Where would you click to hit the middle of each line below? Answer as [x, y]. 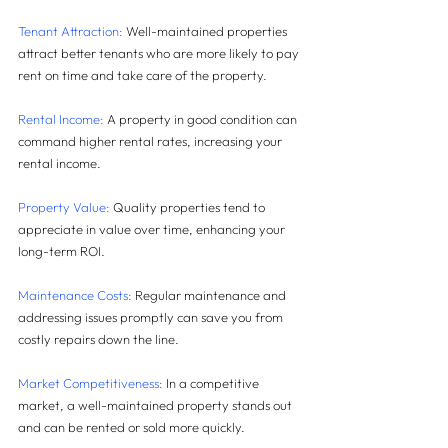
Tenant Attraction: [72, 31]
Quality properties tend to [189, 207]
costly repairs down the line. [98, 339]
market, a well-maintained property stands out [156, 405]
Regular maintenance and [210, 295]
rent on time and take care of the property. [142, 75]
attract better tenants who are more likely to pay [160, 53]
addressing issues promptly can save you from [152, 317]
